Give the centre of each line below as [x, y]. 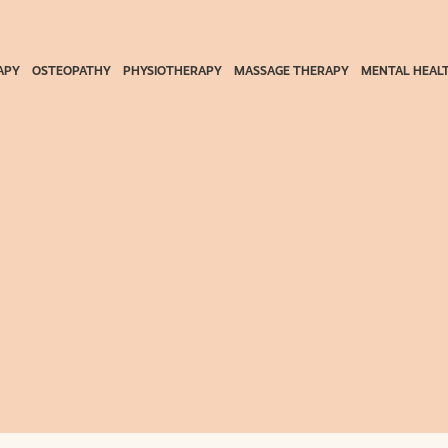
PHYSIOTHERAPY [173, 70]
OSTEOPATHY [71, 70]
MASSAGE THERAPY [292, 70]
